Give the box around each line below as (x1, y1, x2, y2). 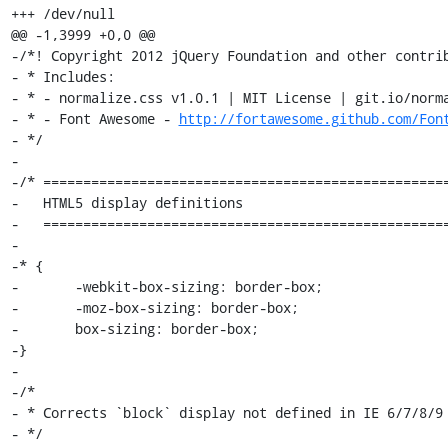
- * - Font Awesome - (10, 108, 179, 128)
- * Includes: (10, 66, 115, 86)
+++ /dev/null (10, 3, 115, 23)
